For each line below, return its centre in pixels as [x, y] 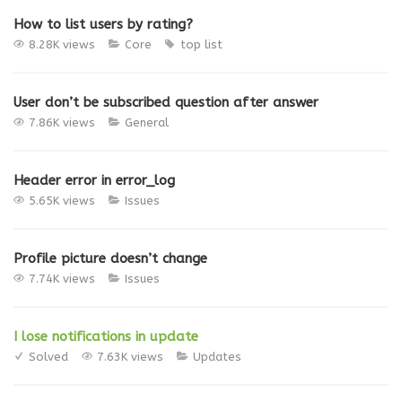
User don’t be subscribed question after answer [166, 102]
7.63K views [130, 357]
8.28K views [62, 44]
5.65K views [62, 201]
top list [201, 44]
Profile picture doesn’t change [110, 258]
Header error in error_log [94, 180]
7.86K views [62, 122]
